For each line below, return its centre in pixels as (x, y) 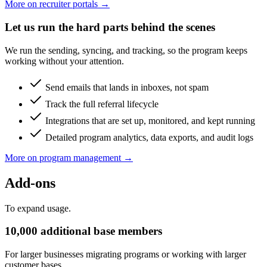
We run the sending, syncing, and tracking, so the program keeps (126, 50)
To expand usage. (38, 208)
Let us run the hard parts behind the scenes (110, 27)
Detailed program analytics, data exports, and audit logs (148, 137)
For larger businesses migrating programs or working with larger (125, 254)
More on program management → (69, 157)
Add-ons (30, 183)
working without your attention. (64, 61)
